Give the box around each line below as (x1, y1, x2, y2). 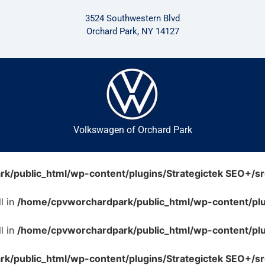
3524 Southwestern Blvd (85, 13, 180, 24)
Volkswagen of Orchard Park (73, 124, 192, 136)
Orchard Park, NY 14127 (86, 26, 179, 37)
